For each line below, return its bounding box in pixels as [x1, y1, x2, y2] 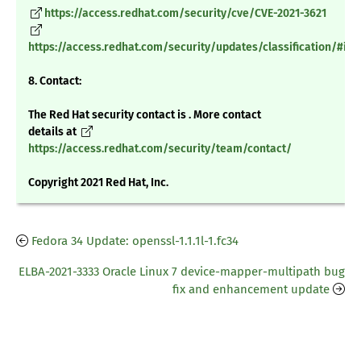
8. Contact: [28, 74, 81, 89]
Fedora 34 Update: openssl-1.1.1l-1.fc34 [31, 234, 239, 249]
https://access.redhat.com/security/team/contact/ [28, 142, 292, 156]
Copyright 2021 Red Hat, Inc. [28, 176, 168, 190]
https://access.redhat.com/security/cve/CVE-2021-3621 [44, 6, 326, 21]
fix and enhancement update [172, 282, 330, 297]
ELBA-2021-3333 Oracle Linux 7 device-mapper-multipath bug [19, 264, 345, 280]
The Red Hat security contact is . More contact [28, 108, 261, 122]
